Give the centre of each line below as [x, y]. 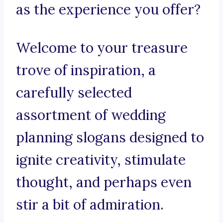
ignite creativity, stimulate [101, 160]
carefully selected [74, 93]
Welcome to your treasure [102, 48]
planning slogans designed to [110, 138]
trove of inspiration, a [86, 70]
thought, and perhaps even [104, 182]
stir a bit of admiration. [90, 205]
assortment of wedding [91, 115]
